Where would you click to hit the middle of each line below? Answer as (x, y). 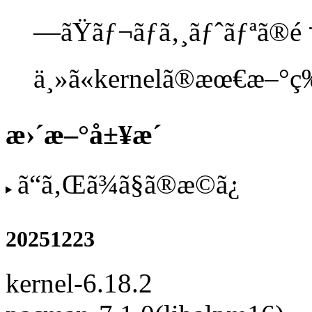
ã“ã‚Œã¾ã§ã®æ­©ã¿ (128, 184)
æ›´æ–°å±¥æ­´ (84, 135)
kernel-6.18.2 (79, 283)
